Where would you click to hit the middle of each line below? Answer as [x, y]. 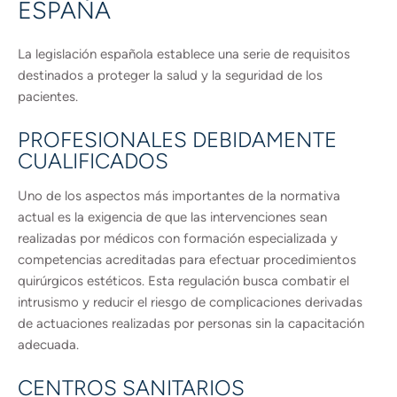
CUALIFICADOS [93, 161]
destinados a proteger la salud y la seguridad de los [170, 75]
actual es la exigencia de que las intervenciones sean [172, 217]
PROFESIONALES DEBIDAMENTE [177, 140]
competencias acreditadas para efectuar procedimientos [187, 260]
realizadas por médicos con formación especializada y [178, 238]
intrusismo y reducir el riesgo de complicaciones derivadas [190, 302]
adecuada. [48, 345]
